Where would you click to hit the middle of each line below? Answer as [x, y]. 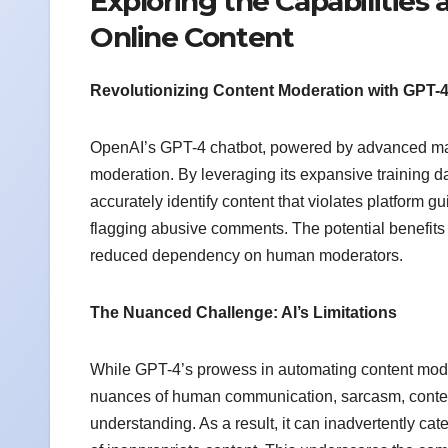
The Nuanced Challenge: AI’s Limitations [243, 313]
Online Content [192, 36]
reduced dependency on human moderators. [246, 256]
